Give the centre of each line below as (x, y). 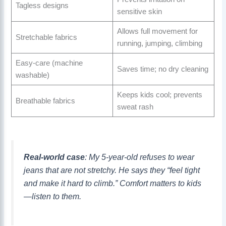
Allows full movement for (157, 31)
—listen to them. (53, 196)
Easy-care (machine (49, 63)
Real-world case (54, 157)
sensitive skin (139, 11)
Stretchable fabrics (46, 37)
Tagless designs (42, 5)
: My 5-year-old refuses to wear (140, 157)
